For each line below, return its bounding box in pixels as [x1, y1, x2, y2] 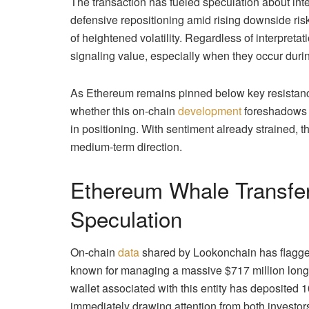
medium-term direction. [70, 138, 182, 154]
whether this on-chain [70, 102, 178, 119]
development [178, 102, 241, 119]
